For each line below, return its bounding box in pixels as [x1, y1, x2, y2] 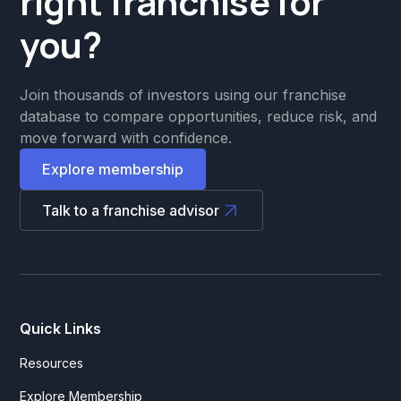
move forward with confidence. [20, 128, 233, 147]
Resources [20, 354, 84, 371]
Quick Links [20, 319, 102, 337]
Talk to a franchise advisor [42, 200, 220, 219]
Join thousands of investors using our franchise [20, 85, 347, 104]
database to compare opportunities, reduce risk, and [20, 107, 378, 125]
